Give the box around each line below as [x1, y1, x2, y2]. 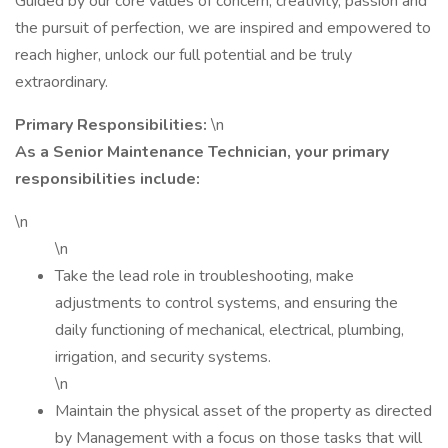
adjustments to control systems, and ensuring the [55, 292, 398, 314]
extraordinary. [15, 71, 108, 93]
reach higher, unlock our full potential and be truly [15, 44, 352, 66]
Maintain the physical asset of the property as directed [55, 400, 432, 422]
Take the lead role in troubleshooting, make [55, 265, 354, 287]
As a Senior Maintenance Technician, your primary [15, 141, 389, 163]
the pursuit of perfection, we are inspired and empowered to [15, 17, 431, 39]
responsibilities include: [15, 168, 200, 190]
